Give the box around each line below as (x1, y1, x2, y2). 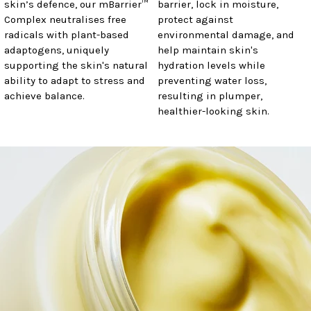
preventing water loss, (158, 74, 267, 87)
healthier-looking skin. (158, 104, 269, 117)
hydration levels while (158, 58, 265, 72)
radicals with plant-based (4, 28, 129, 41)
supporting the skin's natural (4, 58, 148, 72)
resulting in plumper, (158, 89, 262, 102)
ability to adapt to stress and (4, 74, 145, 87)
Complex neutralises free (4, 12, 126, 26)
